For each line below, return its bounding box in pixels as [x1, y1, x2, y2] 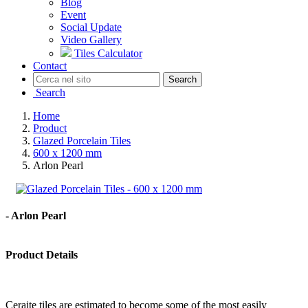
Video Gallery [60, 33, 122, 45]
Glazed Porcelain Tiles [33, 134, 131, 146]
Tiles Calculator [74, 47, 142, 59]
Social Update [60, 21, 122, 33]
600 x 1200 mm [33, 146, 102, 159]
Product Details [5, 249, 78, 261]
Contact [33, 59, 67, 71]
